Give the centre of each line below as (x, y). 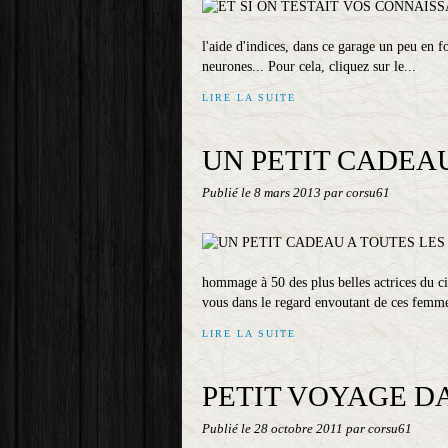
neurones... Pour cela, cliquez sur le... (309, 66)
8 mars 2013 (289, 193)
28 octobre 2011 (300, 429)
